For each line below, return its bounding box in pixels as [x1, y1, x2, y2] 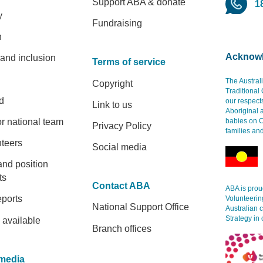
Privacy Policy [92, 120, 151, 131]
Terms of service [92, 57, 166, 68]
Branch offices [92, 223, 151, 234]
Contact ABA [92, 181, 150, 191]
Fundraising [92, 18, 142, 29]
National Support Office [92, 202, 189, 213]
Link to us [92, 99, 132, 110]
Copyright [92, 78, 133, 89]
